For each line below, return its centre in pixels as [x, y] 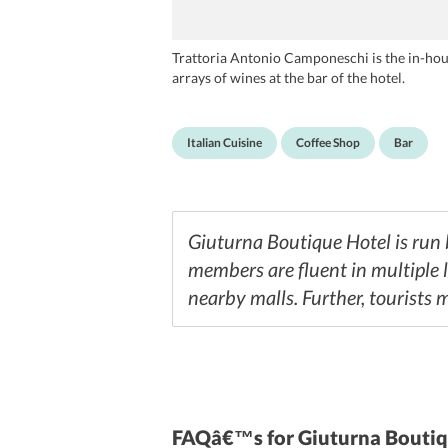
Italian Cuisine [224, 142]
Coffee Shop [328, 142]
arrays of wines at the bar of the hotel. [288, 77]
